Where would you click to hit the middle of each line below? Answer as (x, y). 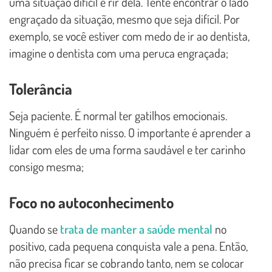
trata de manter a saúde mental (136, 229)
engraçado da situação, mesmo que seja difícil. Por (124, 19)
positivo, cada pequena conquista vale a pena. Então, (128, 246)
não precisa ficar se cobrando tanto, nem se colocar (127, 263)
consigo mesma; (46, 166)
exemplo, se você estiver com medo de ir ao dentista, (129, 36)
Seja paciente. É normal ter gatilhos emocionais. (118, 115)
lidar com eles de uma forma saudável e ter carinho (127, 149)
